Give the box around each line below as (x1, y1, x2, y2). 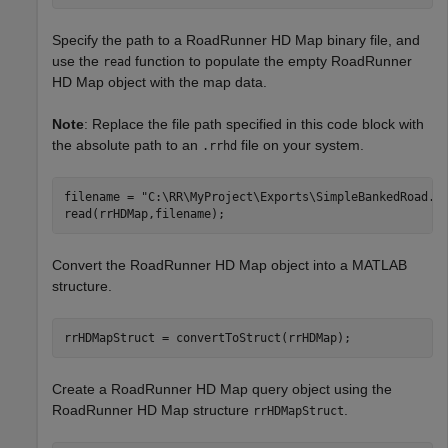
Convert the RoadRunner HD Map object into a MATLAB (52, 257, 407, 274)
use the (52, 53, 103, 70)
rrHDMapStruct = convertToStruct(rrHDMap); (63, 330, 351, 345)
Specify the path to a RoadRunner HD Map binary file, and (52, 32, 420, 49)
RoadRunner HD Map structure (52, 402, 253, 419)
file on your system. (237, 137, 364, 154)
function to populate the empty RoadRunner (131, 53, 412, 70)
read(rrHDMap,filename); (63, 206, 225, 221)
